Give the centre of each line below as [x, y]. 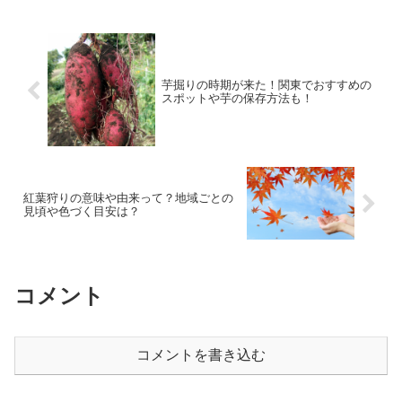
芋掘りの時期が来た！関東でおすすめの [266, 84]
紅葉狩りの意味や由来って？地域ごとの [128, 197]
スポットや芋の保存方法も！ [237, 98]
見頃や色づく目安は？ [82, 211]
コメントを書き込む [201, 355]
